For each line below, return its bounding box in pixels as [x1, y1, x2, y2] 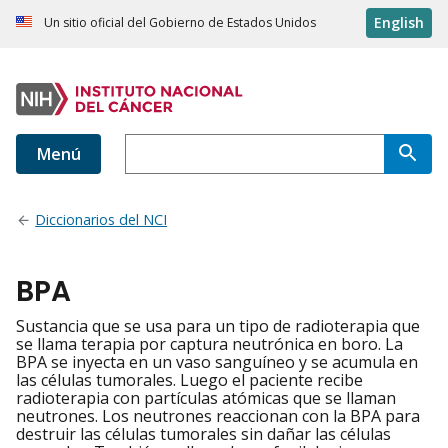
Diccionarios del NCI [35, 210, 168, 230]
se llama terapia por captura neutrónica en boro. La [16, 333, 403, 356]
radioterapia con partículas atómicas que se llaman [16, 387, 396, 410]
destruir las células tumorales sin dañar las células [16, 423, 391, 446]
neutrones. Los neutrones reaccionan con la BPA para [16, 405, 420, 428]
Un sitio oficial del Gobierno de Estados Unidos [44, 14, 316, 32]
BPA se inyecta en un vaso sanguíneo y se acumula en [16, 351, 418, 374]
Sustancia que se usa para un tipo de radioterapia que [16, 315, 420, 338]
